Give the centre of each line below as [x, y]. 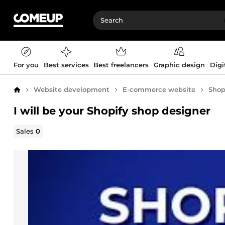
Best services [66, 65]
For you [26, 65]
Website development [72, 89]
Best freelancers [121, 65]
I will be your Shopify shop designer [112, 111]
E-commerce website [159, 89]
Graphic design [179, 65]
